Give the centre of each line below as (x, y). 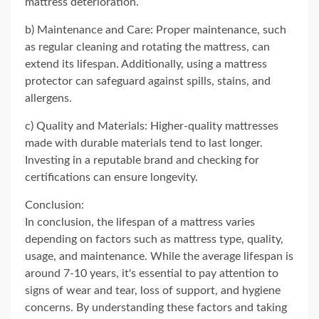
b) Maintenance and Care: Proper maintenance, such (156, 30)
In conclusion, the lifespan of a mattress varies (140, 222)
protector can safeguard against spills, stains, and (148, 81)
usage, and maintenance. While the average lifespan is (159, 256)
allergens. (48, 98)
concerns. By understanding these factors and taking (156, 308)
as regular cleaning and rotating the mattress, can (147, 47)
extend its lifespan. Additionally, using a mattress (146, 64)
